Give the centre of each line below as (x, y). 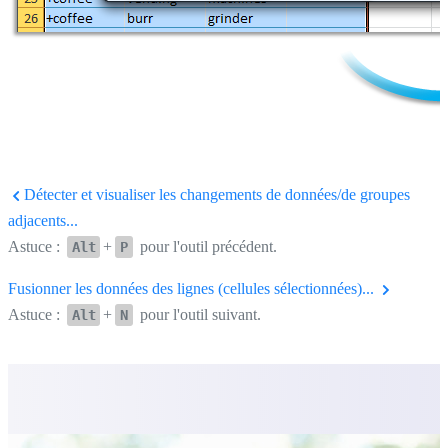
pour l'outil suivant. (198, 314)
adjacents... (43, 220)
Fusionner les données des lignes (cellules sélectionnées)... (193, 288)
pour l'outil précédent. (206, 246)
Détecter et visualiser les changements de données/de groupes (215, 194)
